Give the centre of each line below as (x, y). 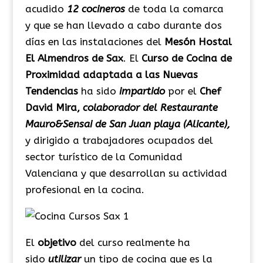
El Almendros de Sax (74, 58)
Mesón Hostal (198, 42)
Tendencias (53, 91)
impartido (142, 91)
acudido (46, 9)
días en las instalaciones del (95, 42)
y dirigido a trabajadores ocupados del (119, 140)
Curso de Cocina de (186, 58)
